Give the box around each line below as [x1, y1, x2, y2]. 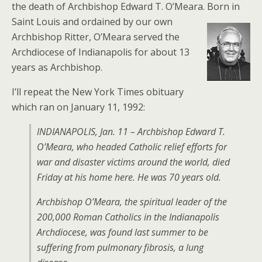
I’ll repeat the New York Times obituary [12, 85, 184, 98]
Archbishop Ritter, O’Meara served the [12, 30, 180, 43]
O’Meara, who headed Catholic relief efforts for [37, 140, 227, 153]
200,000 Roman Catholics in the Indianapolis [37, 211, 219, 223]
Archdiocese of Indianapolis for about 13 [12, 46, 189, 58]
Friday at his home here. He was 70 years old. [37, 171, 221, 184]
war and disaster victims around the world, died [37, 156, 230, 168]
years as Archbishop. [12, 61, 102, 74]
